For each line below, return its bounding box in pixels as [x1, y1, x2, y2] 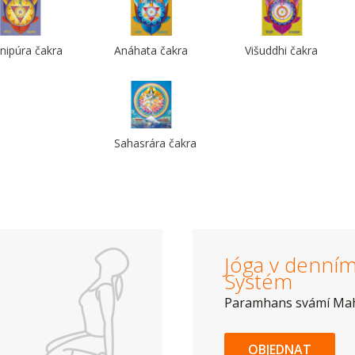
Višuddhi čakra [245, 43, 318, 58]
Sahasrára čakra [114, 136, 197, 151]
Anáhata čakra [114, 43, 188, 58]
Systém [224, 267, 292, 296]
